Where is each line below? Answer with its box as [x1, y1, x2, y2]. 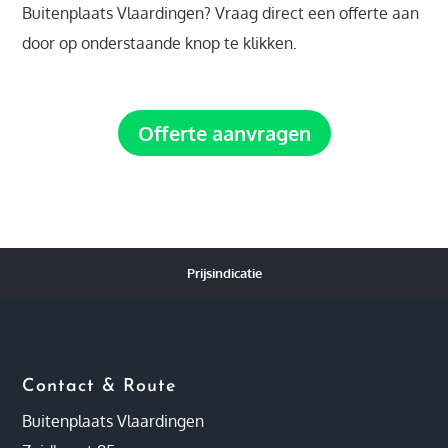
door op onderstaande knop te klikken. [22, 33, 298, 53]
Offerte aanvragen [137, 120, 311, 146]
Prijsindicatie [186, 265, 262, 281]
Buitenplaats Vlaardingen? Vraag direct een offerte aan [22, 3, 420, 23]
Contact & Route [22, 377, 177, 396]
